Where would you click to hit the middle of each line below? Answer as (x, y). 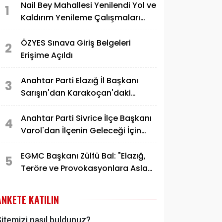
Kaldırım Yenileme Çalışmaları (81, 17)
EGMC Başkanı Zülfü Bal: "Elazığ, (83, 156)
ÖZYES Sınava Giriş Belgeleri (76, 43)
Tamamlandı (47, 30)
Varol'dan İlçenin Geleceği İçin (81, 130)
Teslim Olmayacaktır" (64, 180)
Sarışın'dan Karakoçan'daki (76, 93)
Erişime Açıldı (47, 55)
